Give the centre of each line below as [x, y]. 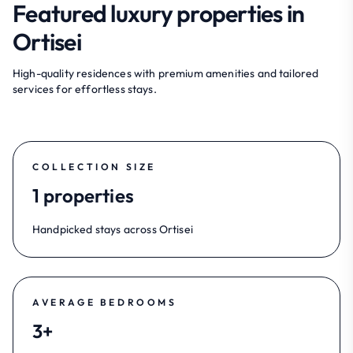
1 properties [83, 195]
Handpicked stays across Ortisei [113, 229]
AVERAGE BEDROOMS [105, 302]
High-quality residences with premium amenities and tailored [166, 73]
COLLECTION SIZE [94, 166]
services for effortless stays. [85, 89]
